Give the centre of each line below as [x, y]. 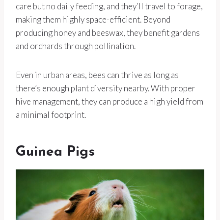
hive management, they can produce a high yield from [110, 102]
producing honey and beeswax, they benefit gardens [108, 33]
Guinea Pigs [55, 152]
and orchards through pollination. [76, 46]
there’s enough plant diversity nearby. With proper [106, 88]
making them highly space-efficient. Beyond [93, 20]
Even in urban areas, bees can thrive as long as [97, 75]
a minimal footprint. [51, 115]
